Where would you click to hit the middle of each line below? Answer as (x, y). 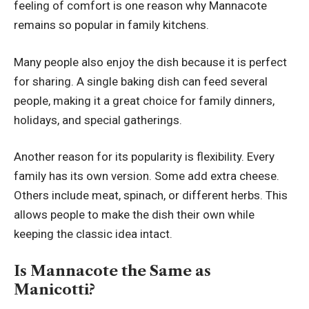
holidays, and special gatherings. (98, 120)
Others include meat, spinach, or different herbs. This (151, 196)
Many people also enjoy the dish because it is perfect (150, 62)
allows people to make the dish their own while (134, 215)
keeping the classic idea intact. (93, 234)
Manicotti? (54, 289)
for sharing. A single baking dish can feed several (141, 81)
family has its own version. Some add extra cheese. (147, 176)
